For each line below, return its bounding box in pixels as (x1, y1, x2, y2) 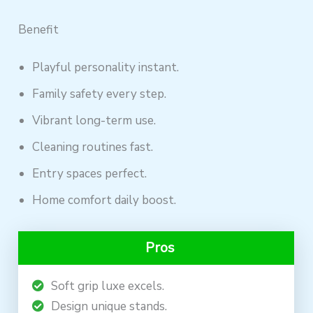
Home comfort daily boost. (32, 191, 177, 208)
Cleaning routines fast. (32, 138, 154, 155)
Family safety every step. (32, 85, 167, 102)
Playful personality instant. (32, 59, 180, 75)
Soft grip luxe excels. (51, 277, 165, 294)
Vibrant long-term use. (32, 112, 156, 129)
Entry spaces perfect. (32, 165, 147, 182)
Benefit (18, 22, 59, 38)
